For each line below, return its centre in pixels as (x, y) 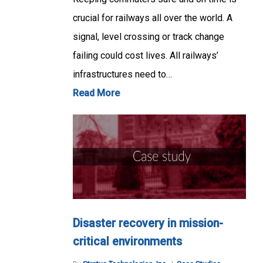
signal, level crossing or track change (149, 37)
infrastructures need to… (122, 75)
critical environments (127, 241)
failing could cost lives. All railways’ (146, 56)
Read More (96, 93)
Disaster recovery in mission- (148, 223)
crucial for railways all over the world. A (153, 18)
